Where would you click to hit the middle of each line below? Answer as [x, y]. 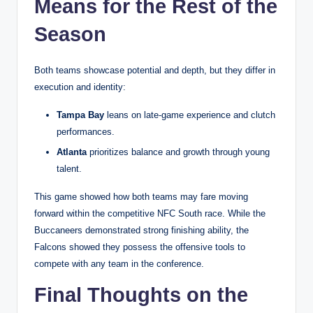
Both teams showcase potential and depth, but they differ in [155, 70]
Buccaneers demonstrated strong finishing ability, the [141, 230]
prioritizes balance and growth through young [178, 152]
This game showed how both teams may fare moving [141, 197]
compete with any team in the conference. [119, 264]
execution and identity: [80, 87]
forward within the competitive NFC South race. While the [150, 213]
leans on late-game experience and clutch [190, 115]
